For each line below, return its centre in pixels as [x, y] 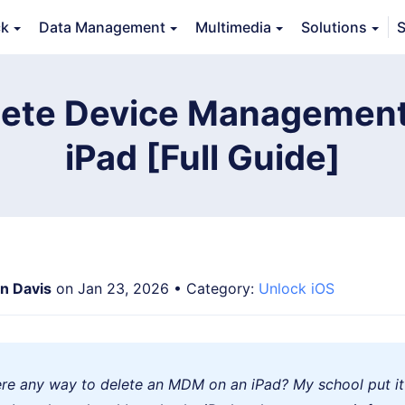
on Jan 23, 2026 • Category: [155, 288]
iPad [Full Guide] [202, 157]
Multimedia [233, 27]
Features [172, 45]
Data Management [102, 27]
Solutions [334, 27]
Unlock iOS [297, 288]
